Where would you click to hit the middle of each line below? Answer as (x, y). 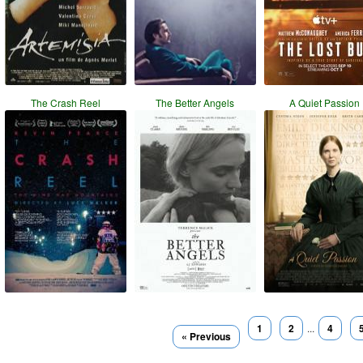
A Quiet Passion (325, 102)
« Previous (206, 336)
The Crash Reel (66, 102)
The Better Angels (195, 102)
